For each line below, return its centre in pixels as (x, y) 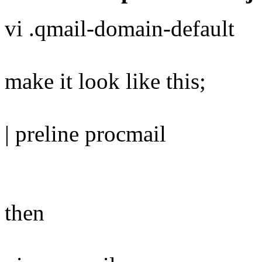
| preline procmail (85, 134)
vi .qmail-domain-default (120, 29)
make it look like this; (105, 81)
